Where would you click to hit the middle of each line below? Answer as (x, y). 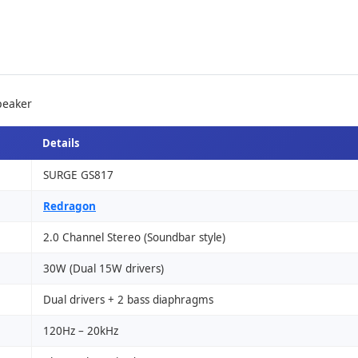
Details (61, 143)
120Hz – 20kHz (81, 331)
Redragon (70, 206)
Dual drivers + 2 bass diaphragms (128, 300)
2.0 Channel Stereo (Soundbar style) (134, 237)
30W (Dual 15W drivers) (103, 268)
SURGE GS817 (78, 175)
